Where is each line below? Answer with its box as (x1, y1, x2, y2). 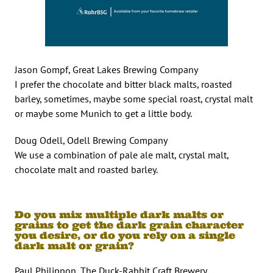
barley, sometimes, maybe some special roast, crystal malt (15, 92, 253, 105)
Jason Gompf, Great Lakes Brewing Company (15, 63, 198, 76)
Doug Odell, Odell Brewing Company (15, 133, 168, 146)
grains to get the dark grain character (15, 218, 244, 231)
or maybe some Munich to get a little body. (15, 107, 192, 119)
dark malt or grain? (15, 239, 134, 252)
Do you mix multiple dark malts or (15, 208, 224, 221)
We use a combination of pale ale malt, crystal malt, (15, 148, 229, 161)
